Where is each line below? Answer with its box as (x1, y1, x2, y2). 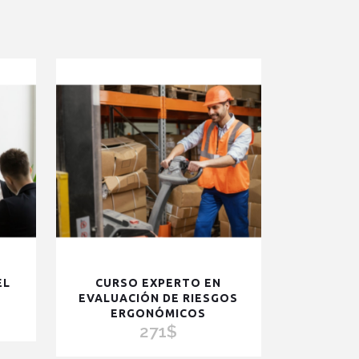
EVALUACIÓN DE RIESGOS (79, 292, 239, 305)
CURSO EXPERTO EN (95, 276, 222, 290)
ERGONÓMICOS (111, 307, 207, 321)
